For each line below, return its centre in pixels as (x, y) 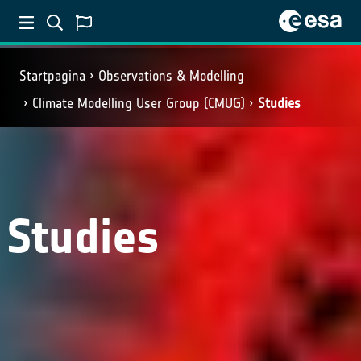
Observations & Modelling (171, 76)
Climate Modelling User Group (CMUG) (139, 103)
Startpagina (52, 76)
